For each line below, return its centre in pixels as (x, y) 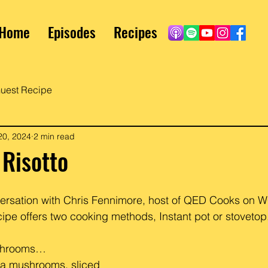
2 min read (54, 136)
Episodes (72, 32)
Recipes (135, 32)
